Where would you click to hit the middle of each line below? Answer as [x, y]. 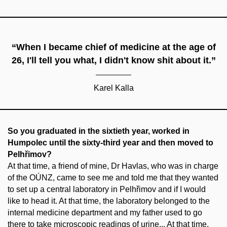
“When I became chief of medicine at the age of [113, 47]
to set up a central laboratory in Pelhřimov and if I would [107, 189]
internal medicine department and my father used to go [105, 212]
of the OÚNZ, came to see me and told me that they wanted [113, 177]
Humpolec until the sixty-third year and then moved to [110, 142]
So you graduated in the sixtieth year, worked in [99, 131]
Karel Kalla [113, 88]
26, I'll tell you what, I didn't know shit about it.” [113, 60]
